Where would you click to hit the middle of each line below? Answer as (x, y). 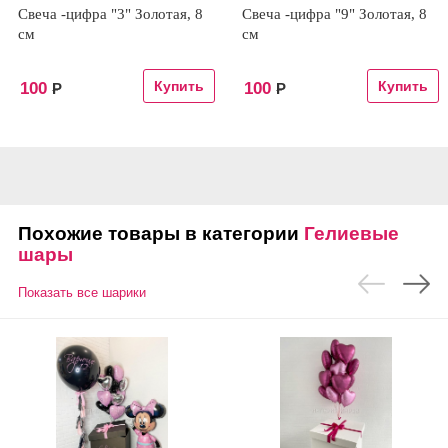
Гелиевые (351, 233)
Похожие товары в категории (161, 233)
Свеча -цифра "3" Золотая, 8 (110, 14)
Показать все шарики (82, 292)
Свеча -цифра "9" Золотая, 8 (334, 14)
